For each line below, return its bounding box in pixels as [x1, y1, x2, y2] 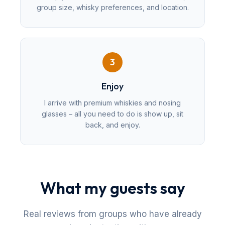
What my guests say [40, 177, 185, 198]
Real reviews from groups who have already [23, 208, 202, 219]
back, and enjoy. [85, 120, 140, 129]
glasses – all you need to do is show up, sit [42, 109, 183, 118]
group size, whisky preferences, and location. [36, 3, 189, 12]
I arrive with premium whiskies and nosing [44, 98, 181, 107]
